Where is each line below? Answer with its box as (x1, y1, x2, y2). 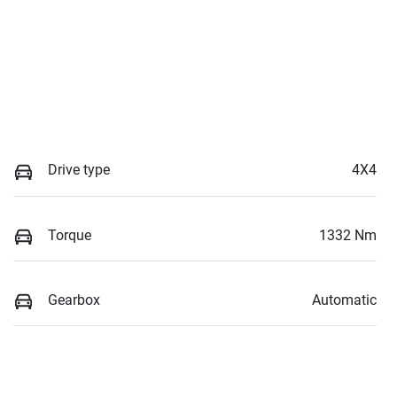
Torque (48, 226, 91, 244)
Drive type (48, 161, 110, 179)
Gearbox (48, 291, 100, 308)
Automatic (312, 291, 377, 308)
